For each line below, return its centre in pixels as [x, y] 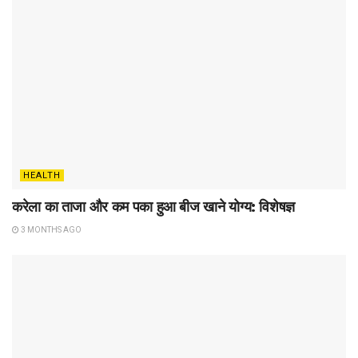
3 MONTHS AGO [50, 230]
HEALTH [42, 176]
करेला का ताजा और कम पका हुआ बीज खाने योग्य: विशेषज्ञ [154, 207]
